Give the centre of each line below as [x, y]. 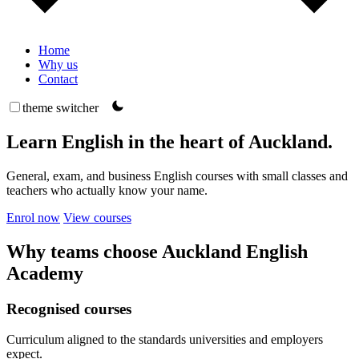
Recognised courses [69, 309]
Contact [58, 79]
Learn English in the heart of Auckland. [169, 141]
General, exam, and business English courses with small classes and [177, 175]
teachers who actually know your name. [107, 190]
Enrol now [33, 217]
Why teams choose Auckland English [157, 251]
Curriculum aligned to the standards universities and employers [165, 340]
